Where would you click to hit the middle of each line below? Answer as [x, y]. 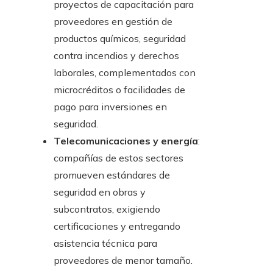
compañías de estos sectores [119, 158]
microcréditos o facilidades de [119, 90]
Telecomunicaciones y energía [126, 141]
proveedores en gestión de [113, 22]
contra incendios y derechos [116, 56]
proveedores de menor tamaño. [123, 261]
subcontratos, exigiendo [107, 209]
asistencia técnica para [105, 243]
